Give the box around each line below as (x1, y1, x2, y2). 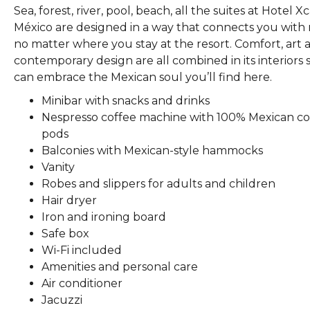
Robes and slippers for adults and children (42, 177, 275, 190)
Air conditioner (42, 277, 122, 290)
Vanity (42, 161, 75, 174)
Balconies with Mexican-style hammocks (42, 144, 263, 157)
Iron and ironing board (42, 210, 166, 224)
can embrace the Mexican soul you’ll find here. (14, 71, 272, 84)
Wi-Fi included (42, 244, 122, 257)
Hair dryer (42, 194, 97, 207)
